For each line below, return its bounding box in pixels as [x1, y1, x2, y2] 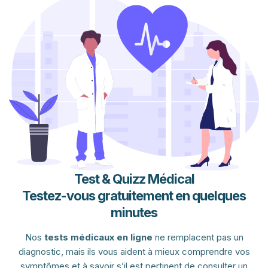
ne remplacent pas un [152, 232, 243, 243]
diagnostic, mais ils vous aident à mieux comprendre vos [18, 246, 250, 258]
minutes [111, 205, 157, 221]
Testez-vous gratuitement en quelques [22, 188, 246, 204]
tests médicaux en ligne [44, 232, 153, 243]
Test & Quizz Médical [74, 171, 194, 187]
